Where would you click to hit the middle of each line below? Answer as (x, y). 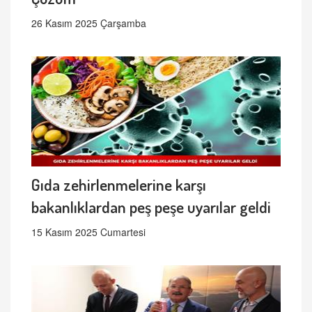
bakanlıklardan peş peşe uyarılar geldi (151, 207)
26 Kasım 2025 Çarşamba (89, 23)
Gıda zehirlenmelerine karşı (119, 185)
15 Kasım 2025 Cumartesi (88, 232)
